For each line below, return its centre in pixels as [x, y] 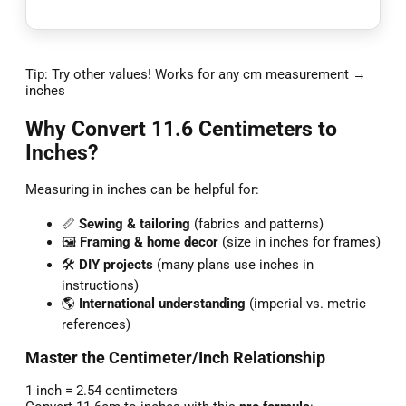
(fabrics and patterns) [257, 223]
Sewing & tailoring [135, 223]
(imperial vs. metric [306, 303]
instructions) [100, 285]
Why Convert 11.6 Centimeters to [181, 129]
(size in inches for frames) [300, 242]
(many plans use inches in [233, 264]
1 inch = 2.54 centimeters [101, 391]
